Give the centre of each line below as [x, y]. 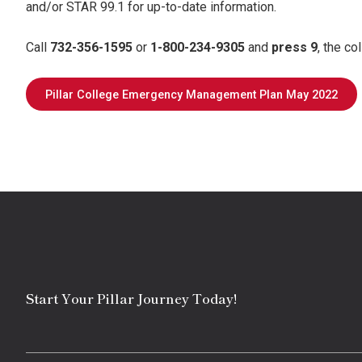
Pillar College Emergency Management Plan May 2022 [192, 95]
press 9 [293, 47]
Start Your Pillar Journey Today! [131, 298]
